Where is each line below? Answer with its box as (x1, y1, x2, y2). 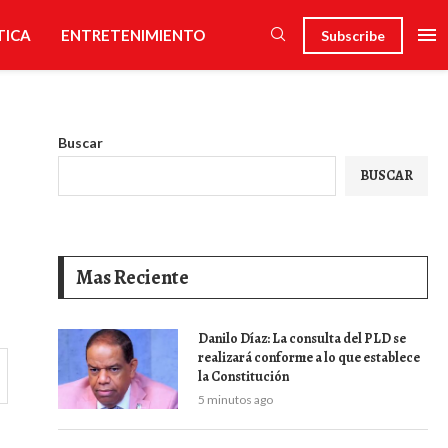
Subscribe (321, 26, 385, 44)
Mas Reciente (76, 264, 189, 291)
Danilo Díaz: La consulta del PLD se (198, 329, 406, 348)
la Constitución (198, 367, 289, 386)
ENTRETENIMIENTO (60, 26, 205, 44)
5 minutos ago (198, 392, 273, 407)
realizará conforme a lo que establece (198, 348, 420, 367)
